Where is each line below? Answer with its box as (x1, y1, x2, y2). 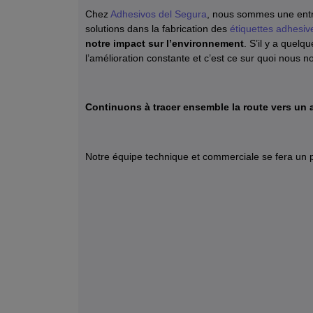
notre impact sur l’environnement (85, 37, 244, 49)
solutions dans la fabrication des (85, 22, 230, 34)
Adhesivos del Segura (110, 8, 207, 20)
